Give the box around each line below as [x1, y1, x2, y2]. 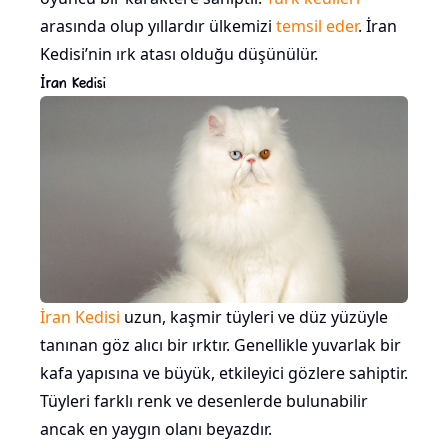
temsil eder [276, 15, 358, 38]
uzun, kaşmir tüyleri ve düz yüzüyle [120, 306, 388, 329]
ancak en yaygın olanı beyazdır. [40, 418, 272, 441]
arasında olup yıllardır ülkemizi [40, 15, 276, 38]
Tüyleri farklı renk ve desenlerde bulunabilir [40, 390, 368, 413]
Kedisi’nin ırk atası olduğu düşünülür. [40, 43, 318, 66]
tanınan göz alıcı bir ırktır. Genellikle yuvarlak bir [40, 334, 401, 357]
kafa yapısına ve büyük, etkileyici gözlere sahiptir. [40, 362, 408, 385]
